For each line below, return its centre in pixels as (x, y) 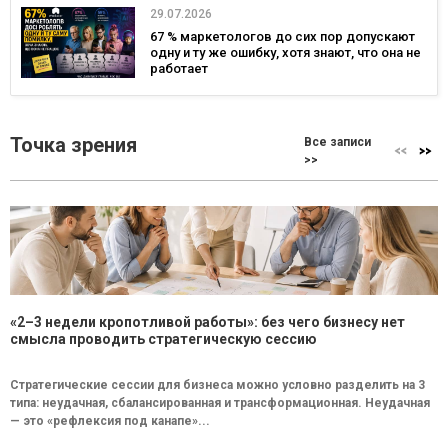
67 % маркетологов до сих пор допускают (282, 37)
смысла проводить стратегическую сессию (163, 339)
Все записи (338, 142)
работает (179, 69)
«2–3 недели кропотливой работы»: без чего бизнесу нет (207, 322)
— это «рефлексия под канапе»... (110, 421)
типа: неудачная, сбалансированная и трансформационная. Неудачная (220, 403)
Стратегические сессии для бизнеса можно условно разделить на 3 (217, 385)
